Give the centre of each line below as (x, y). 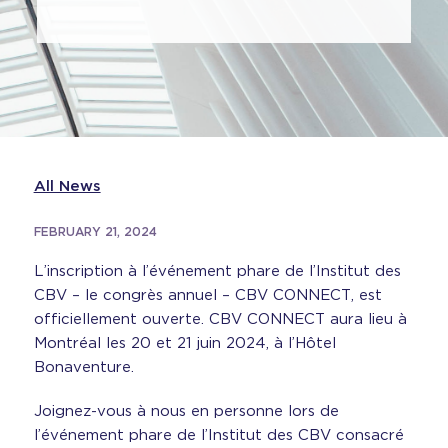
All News (67, 186)
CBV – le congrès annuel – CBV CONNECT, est (207, 295)
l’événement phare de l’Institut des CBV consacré (218, 435)
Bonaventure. (83, 367)
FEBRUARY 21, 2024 (95, 231)
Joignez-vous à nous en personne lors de (186, 411)
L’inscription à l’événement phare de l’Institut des (217, 271)
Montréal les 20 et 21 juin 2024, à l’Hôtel (184, 343)
